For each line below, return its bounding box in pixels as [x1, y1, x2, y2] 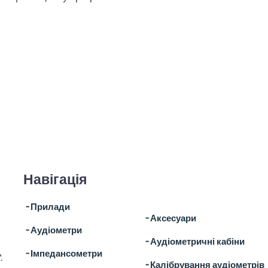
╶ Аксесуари [143, 212, 196, 224]
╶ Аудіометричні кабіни [143, 236, 245, 247]
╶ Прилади [23, 200, 70, 212]
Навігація [23, 170, 87, 187]
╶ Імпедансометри [23, 247, 102, 258]
